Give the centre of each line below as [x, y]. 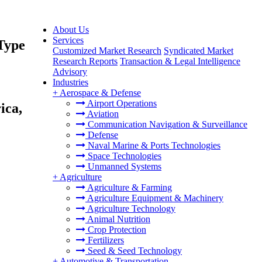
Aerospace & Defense [100, 93]
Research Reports [85, 61]
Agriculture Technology [130, 208]
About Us [71, 30]
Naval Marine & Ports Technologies [153, 145]
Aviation [102, 114]
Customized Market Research [107, 51]
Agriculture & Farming [129, 187]
